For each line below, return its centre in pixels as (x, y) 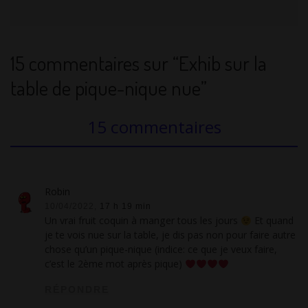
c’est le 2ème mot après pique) (115, 264)
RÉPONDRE (77, 290)
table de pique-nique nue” (109, 88)
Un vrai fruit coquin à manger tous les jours (143, 221)
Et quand (273, 221)
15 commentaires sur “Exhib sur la (139, 63)
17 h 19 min (126, 206)
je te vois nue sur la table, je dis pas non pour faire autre (170, 235)
